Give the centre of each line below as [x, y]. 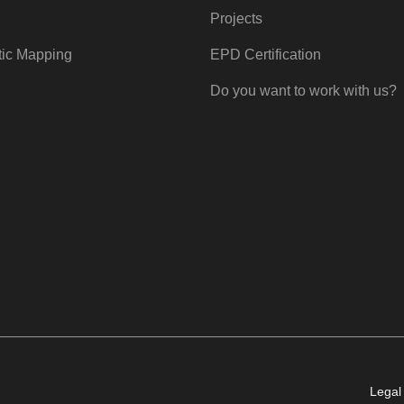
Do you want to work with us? [303, 91]
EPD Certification [266, 55]
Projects [236, 19]
